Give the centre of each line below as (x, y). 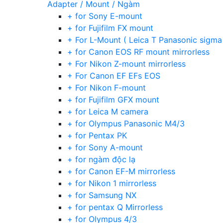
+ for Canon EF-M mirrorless (121, 171)
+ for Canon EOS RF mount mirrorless (138, 52)
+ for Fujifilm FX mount (110, 28)
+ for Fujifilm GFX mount (113, 100)
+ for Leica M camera (108, 111)
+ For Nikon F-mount (107, 88)
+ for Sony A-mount (105, 147)
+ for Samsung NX (102, 195)
